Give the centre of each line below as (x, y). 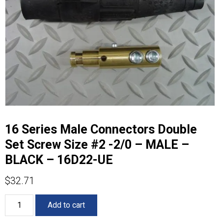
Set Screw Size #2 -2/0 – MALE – (97, 144)
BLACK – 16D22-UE (59, 160)
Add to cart (67, 205)
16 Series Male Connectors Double (101, 129)
